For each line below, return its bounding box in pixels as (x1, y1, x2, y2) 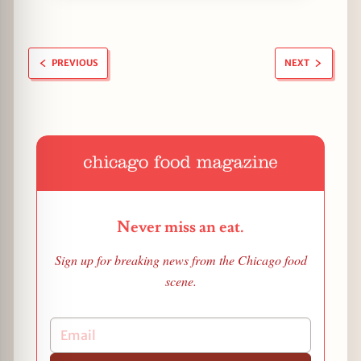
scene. (164, 272, 197, 289)
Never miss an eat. (117, 216, 244, 238)
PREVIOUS (49, 57, 98, 69)
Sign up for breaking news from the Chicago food (54, 251, 307, 268)
